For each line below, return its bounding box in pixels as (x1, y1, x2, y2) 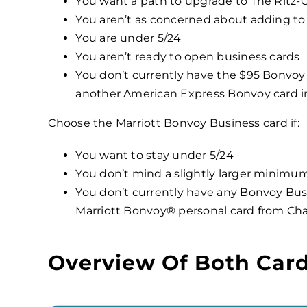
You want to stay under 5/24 (75, 149, 234, 162)
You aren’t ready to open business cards (75, 50, 300, 64)
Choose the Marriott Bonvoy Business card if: (48, 116, 299, 130)
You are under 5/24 (75, 32, 182, 45)
